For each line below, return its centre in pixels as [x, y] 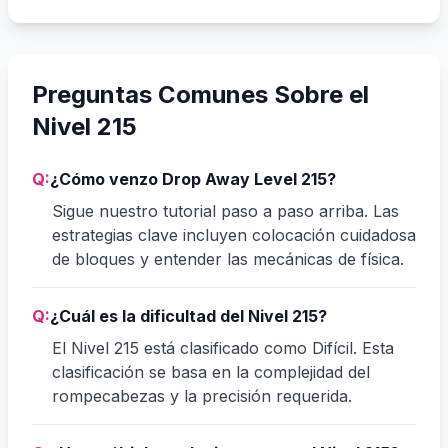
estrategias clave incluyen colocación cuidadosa [234, 234]
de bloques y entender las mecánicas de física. [228, 258]
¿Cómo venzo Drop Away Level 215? [193, 178]
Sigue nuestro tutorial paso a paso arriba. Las [225, 210]
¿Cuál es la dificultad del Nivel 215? [188, 315]
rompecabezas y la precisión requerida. [202, 395]
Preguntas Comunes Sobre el [200, 94]
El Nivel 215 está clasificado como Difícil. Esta [223, 347]
